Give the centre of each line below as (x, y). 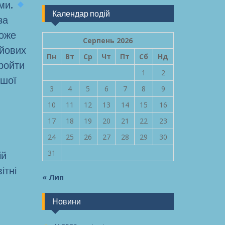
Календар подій (81, 13)
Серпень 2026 (108, 40)
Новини (66, 201)
